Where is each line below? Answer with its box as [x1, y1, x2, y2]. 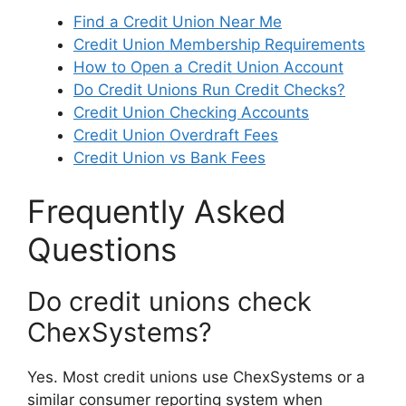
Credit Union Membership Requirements [73, 34, 365, 53]
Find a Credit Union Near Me [73, 12, 282, 31]
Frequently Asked [27, 192, 286, 231]
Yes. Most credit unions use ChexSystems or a [27, 368, 365, 387]
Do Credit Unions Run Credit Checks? [73, 80, 345, 99]
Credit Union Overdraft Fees [73, 125, 278, 144]
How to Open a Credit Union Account [73, 57, 343, 76]
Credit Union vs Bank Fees [73, 148, 266, 167]
